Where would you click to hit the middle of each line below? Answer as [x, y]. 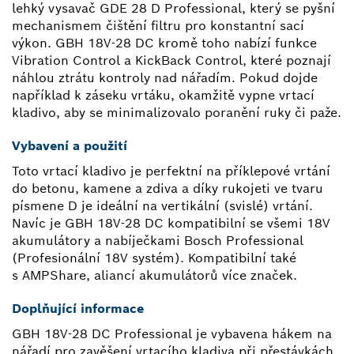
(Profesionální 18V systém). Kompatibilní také [154, 258]
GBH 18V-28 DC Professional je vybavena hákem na [172, 334]
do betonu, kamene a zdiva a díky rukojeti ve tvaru [168, 189]
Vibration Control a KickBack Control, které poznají [171, 61]
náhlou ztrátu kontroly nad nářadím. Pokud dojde [165, 78]
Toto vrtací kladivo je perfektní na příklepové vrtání [171, 171]
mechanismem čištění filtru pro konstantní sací [158, 26]
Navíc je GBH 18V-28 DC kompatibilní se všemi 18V [171, 224]
